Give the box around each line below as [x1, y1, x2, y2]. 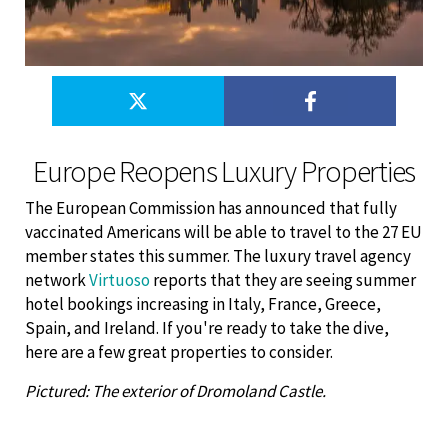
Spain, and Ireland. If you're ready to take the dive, [25, 317, 389, 340]
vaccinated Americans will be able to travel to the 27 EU [25, 221, 422, 244]
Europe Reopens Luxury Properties [33, 152, 415, 191]
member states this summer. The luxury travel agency [25, 245, 411, 268]
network [25, 269, 89, 292]
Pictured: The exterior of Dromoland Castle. [25, 380, 326, 403]
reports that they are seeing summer [150, 269, 416, 292]
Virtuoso [89, 269, 150, 292]
